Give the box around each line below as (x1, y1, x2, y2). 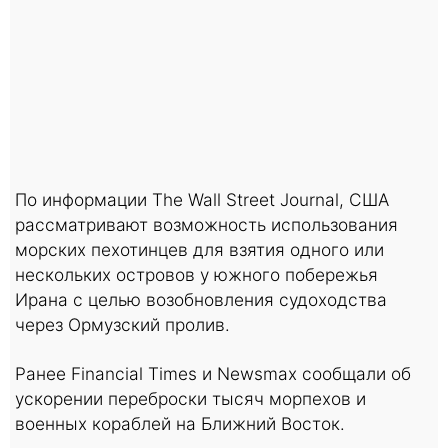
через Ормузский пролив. (15, 313, 230, 335)
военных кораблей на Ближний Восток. (15, 412, 345, 434)
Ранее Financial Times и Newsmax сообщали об (15, 362, 411, 384)
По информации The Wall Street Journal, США (15, 188, 389, 210)
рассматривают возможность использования (15, 213, 398, 235)
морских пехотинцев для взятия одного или (15, 238, 384, 260)
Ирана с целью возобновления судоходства (15, 288, 387, 310)
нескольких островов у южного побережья (15, 263, 378, 285)
